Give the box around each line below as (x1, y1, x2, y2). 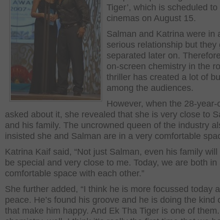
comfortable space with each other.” (5, 168, 144, 178)
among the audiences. (107, 83, 193, 93)
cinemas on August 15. (107, 13, 196, 23)
